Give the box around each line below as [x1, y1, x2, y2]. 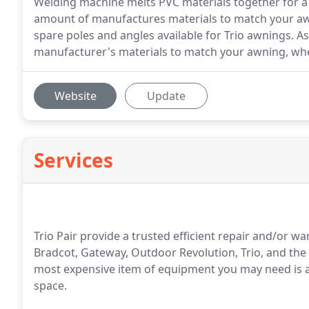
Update [147, 88, 186, 103]
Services [34, 147, 113, 173]
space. [34, 278, 67, 293]
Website [54, 88, 97, 103]
